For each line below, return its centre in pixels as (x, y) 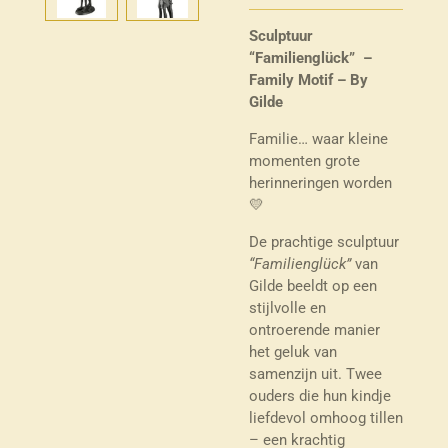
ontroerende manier (314, 329)
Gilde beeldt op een (313, 285)
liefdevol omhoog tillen (326, 417)
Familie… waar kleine (318, 138)
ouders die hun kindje (320, 395)
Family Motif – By (308, 79)
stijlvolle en (287, 307)
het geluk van (293, 351)
